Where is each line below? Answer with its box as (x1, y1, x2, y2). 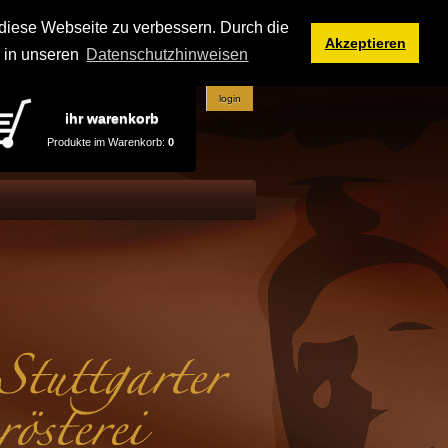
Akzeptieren (324, 35, 406, 52)
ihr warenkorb (65, 110, 159, 126)
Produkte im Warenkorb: (47, 136, 168, 148)
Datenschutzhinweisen (86, 46, 249, 64)
